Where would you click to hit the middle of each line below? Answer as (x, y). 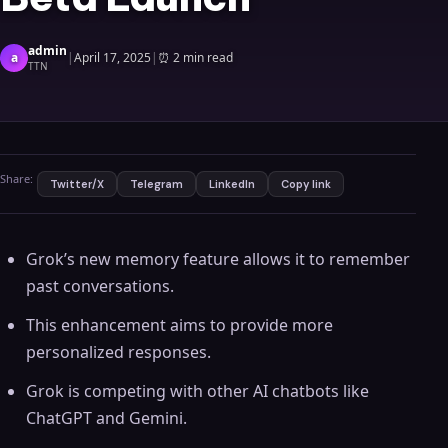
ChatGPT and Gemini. (106, 418)
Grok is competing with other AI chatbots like (197, 391)
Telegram (156, 184)
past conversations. (99, 286)
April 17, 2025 (112, 57)
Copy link (306, 184)
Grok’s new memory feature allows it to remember (217, 259)
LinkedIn (232, 184)
